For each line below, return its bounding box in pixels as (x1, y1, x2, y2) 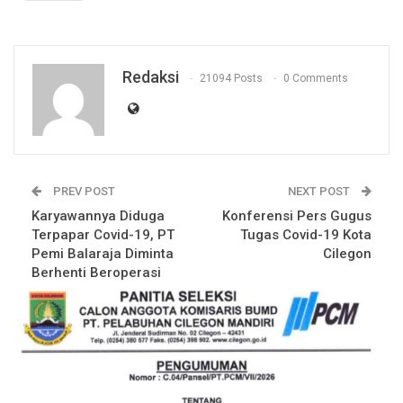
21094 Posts (200, 72, 263, 85)
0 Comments (283, 72, 348, 85)
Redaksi (122, 67, 179, 87)
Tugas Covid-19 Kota (240, 227, 372, 244)
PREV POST (50, 184, 115, 199)
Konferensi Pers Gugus (222, 208, 372, 225)
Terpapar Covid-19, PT (31, 227, 175, 244)
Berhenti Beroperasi (31, 264, 161, 282)
